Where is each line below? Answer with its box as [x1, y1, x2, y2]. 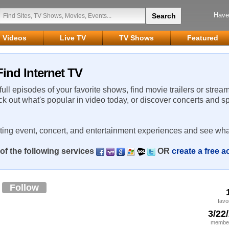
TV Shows [119, 34, 154, 42]
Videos [3, 34, 27, 42]
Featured [187, 34, 218, 42]
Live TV [60, 34, 86, 42]
